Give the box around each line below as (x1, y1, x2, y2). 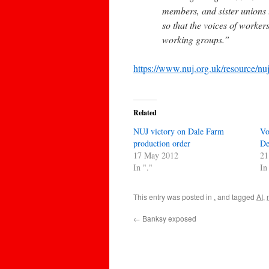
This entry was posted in (133, 192, 214, 202)
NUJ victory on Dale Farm (133, 125, 224, 137)
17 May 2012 (133, 150, 178, 161)
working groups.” (162, 33, 232, 46)
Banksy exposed (141, 213, 196, 223)
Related (133, 107, 157, 118)
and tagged (216, 192, 256, 202)
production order (133, 138, 190, 149)
